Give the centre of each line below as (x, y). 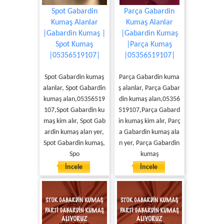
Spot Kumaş (74, 44)
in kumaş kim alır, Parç (149, 121)
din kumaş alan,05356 (149, 99)
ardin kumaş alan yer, (74, 132)
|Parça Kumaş (149, 44)
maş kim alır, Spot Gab (74, 121)
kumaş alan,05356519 (74, 99)
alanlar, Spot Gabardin (74, 88)
